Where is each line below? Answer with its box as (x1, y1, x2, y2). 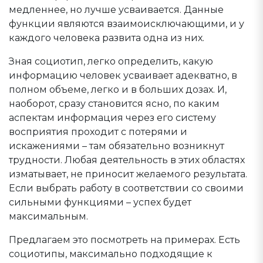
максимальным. (9, 211, 88, 222)
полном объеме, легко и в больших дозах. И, (9, 84, 227, 95)
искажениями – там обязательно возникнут (9, 140, 224, 151)
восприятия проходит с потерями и (9, 126, 187, 137)
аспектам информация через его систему (9, 112, 216, 123)
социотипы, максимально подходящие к (9, 248, 213, 259)
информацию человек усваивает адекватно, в (9, 70, 237, 81)
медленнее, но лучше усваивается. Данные (9, 4, 224, 15)
